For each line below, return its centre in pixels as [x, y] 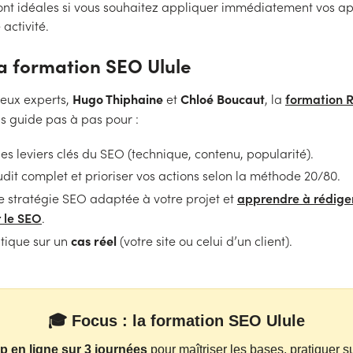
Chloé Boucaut [223, 98]
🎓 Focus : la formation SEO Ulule [176, 321]
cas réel [94, 240]
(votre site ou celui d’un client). [204, 241]
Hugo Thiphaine [118, 98]
